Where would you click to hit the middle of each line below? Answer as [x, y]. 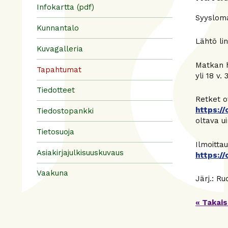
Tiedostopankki [65, 111]
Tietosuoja [55, 132]
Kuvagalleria [60, 49]
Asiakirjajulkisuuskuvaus [80, 152]
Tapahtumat [59, 69]
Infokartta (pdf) [65, 7]
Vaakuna [52, 173]
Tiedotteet [56, 90]
